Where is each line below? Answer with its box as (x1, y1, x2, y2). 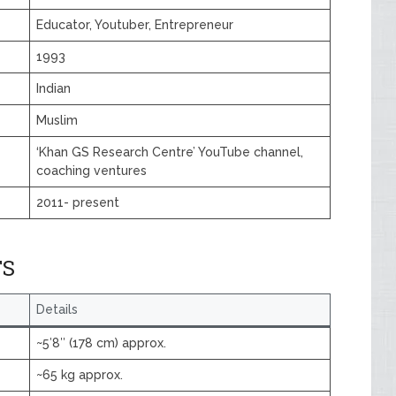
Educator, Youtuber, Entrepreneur (36, 18, 233, 32)
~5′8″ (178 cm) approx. (36, 336, 166, 350)
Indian (36, 81, 71, 95)
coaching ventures (36, 164, 147, 178)
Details (36, 302, 78, 316)
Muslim (36, 113, 78, 127)
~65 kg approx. (36, 368, 123, 382)
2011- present (36, 195, 119, 209)
